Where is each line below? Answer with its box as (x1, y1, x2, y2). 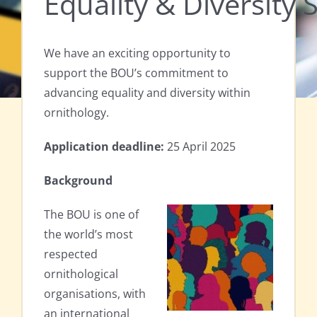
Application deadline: (44, 139, 164, 155)
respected (44, 246, 98, 263)
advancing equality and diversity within (44, 85, 250, 101)
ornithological (44, 266, 118, 282)
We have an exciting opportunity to (44, 45, 231, 62)
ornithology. (44, 105, 109, 121)
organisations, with (44, 286, 146, 302)
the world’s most (44, 226, 133, 243)
